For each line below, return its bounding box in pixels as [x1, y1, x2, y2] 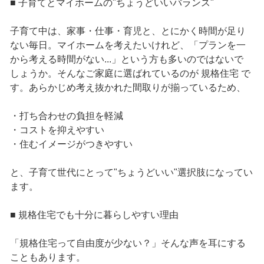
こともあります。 [9, 252, 85, 263]
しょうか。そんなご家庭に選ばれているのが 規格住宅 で [9, 68, 250, 79]
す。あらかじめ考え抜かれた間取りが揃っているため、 [9, 82, 246, 93]
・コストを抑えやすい [9, 125, 104, 136]
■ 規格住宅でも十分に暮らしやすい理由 [9, 210, 179, 220]
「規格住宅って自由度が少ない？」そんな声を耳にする [9, 238, 246, 249]
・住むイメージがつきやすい [9, 139, 133, 150]
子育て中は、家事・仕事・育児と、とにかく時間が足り [9, 26, 246, 37]
